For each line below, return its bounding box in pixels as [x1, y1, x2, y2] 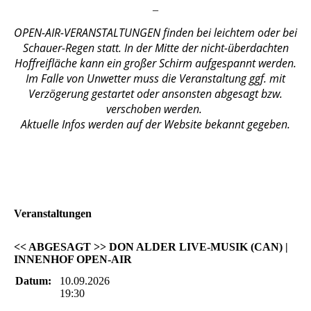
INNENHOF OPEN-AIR [14, 253, 132, 265]
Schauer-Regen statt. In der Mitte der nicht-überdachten [22, 40, 289, 56]
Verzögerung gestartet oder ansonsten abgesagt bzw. [28, 86, 283, 102]
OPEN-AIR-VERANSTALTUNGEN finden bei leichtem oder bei [14, 25, 297, 41]
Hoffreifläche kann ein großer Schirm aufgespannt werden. [15, 56, 296, 72]
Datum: [15, 274, 51, 287]
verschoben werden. [106, 101, 205, 117]
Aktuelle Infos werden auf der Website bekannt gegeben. [21, 117, 290, 133]
